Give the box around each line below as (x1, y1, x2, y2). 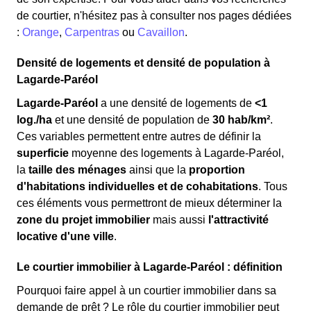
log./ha (17, 114, 52, 126)
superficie (17, 147, 69, 159)
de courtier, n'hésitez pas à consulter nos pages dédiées (17, 10, 292, 22)
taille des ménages (28, 164, 126, 176)
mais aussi (150, 214, 208, 226)
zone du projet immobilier (17, 214, 150, 226)
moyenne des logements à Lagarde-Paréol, (69, 147, 284, 159)
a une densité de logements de (98, 97, 255, 109)
